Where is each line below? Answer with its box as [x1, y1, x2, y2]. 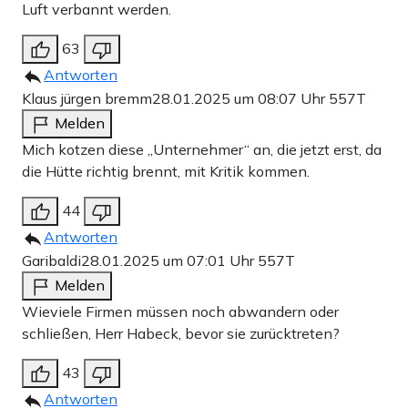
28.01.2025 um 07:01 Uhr [81, 250, 258, 270]
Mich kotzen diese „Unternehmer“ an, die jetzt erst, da [22, 139, 382, 158]
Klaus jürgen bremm [22, 88, 152, 107]
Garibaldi [22, 250, 81, 270]
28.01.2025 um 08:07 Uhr [152, 88, 329, 107]
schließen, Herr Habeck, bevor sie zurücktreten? [22, 323, 340, 342]
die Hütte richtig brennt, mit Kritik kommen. [22, 161, 310, 180]
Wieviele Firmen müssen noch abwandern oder [22, 301, 339, 321]
